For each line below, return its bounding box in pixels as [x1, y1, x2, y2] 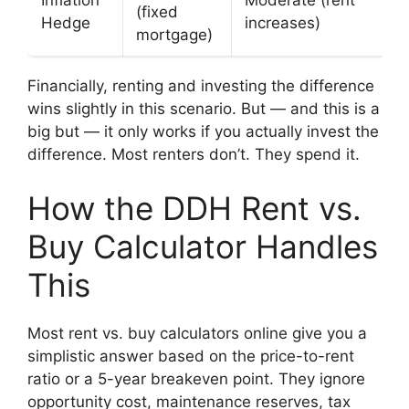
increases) [245, 13, 320, 32]
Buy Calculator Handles [27, 227, 378, 267]
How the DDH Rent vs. [27, 189, 362, 228]
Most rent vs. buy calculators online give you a [27, 324, 367, 343]
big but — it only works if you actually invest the [27, 121, 379, 141]
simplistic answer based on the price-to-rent [27, 347, 354, 366]
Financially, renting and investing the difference [27, 76, 374, 95]
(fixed [136, 2, 178, 21]
